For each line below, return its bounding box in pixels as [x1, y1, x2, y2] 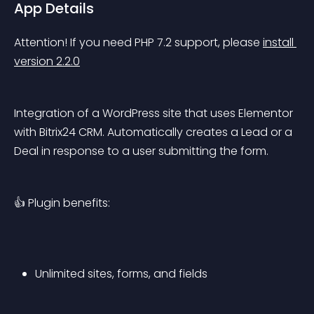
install [263, 34, 296, 50]
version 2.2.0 [14, 53, 80, 69]
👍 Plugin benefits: [14, 195, 110, 211]
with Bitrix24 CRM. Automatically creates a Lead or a [14, 124, 295, 140]
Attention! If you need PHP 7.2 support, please [14, 34, 263, 50]
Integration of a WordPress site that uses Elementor [14, 105, 296, 121]
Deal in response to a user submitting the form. [14, 143, 268, 159]
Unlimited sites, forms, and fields [35, 266, 207, 282]
